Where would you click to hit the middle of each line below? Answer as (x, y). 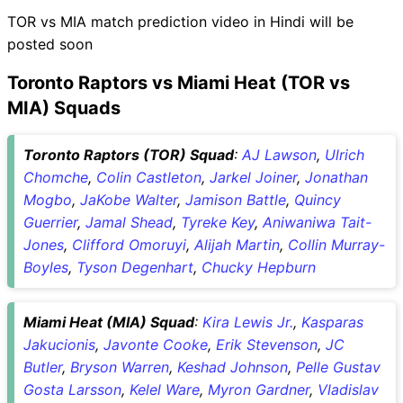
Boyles (46, 267)
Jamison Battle (236, 199)
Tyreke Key (218, 222)
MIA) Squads (64, 107)
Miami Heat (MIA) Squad (109, 322)
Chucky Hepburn (259, 267)
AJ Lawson (279, 154)
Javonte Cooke (156, 344)
